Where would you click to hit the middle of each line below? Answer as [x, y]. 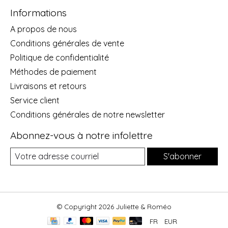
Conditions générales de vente [67, 43]
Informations [38, 13]
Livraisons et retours [48, 86]
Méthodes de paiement [53, 72]
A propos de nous [44, 29]
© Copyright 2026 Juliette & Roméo [114, 206]
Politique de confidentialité [60, 57]
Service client [35, 100]
